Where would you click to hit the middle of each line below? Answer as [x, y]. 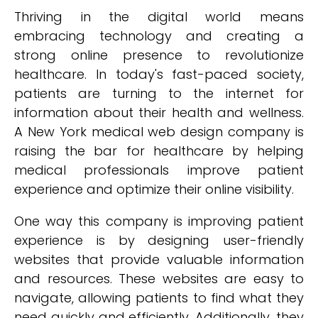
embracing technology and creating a [159, 36]
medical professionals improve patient [159, 170]
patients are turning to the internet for [159, 93]
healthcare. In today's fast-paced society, [159, 74]
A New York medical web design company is [159, 132]
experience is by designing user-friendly [159, 240]
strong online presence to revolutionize [159, 55]
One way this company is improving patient [159, 221]
